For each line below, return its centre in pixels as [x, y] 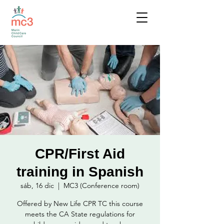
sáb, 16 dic [37, 185]
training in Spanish [80, 172]
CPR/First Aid [80, 154]
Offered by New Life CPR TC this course [80, 203]
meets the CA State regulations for [80, 214]
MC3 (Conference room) [101, 185]
